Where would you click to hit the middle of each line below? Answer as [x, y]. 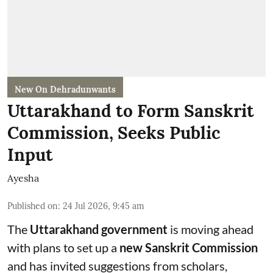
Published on [33, 206]
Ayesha [23, 178]
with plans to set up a [63, 247]
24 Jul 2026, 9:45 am [104, 206]
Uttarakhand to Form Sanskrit [131, 111]
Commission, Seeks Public [114, 133]
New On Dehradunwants [65, 89]
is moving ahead [211, 229]
